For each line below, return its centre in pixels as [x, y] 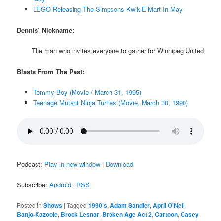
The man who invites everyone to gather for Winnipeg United [118, 50]
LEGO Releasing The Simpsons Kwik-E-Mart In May [108, 9]
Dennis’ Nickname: [46, 30]
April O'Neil [169, 205]
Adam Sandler [130, 205]
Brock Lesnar [80, 214]
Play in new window [73, 164]
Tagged [77, 205]
